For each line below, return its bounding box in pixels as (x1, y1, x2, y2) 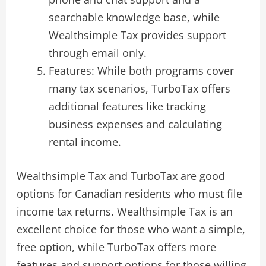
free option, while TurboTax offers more (16, 240, 216, 255)
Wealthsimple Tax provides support (48, 28, 226, 43)
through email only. (48, 46, 147, 61)
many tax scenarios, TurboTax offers (48, 81, 230, 96)
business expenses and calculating (48, 117, 222, 132)
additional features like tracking (48, 99, 206, 114)
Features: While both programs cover (48, 64, 234, 78)
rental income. (48, 135, 121, 150)
